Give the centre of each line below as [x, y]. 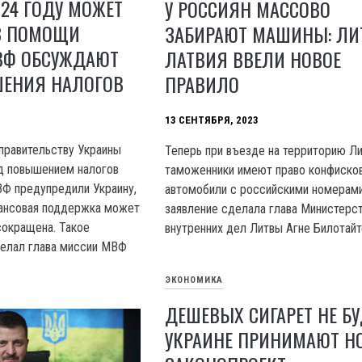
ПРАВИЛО [202, 84]
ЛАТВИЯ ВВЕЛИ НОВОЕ [253, 59]
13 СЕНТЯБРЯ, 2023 [212, 120]
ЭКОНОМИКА [194, 280]
